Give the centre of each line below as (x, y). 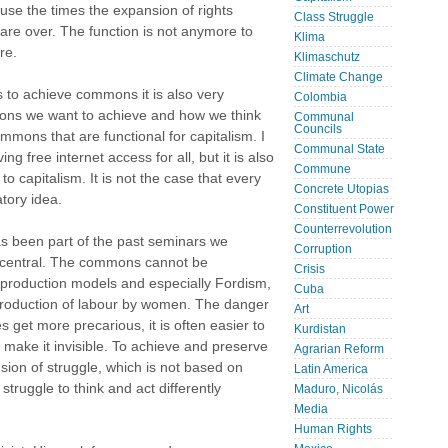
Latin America (331, 369)
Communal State (339, 149)
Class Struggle (334, 17)
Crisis (309, 269)
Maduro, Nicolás (338, 389)
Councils (318, 129)
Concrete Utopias (341, 189)
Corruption (323, 249)
